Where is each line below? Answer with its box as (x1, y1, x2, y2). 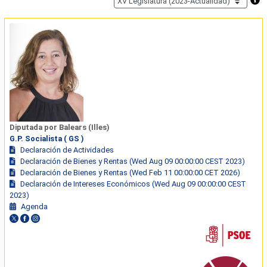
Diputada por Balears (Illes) (10, 122, 110, 132)
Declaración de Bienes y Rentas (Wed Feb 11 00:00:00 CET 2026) (20, 167, 241, 177)
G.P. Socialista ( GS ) (10, 133, 85, 143)
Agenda (21, 201, 48, 211)
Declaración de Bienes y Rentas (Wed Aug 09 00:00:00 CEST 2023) (20, 156, 246, 166)
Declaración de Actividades (20, 145, 114, 154)
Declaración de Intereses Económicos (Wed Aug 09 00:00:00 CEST (20, 179, 247, 188)
